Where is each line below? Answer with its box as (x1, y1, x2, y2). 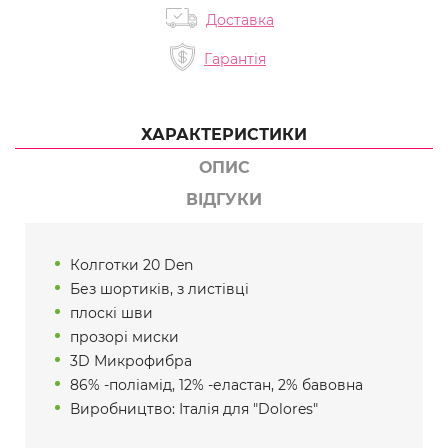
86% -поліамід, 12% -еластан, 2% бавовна (70, 376, 363, 394)
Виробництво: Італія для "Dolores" (70, 400, 318, 418)
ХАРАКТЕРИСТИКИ (141, 125, 307, 144)
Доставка (206, 11, 274, 29)
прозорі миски (70, 328, 179, 346)
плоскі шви (70, 304, 153, 322)
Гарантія (204, 50, 266, 68)
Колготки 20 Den (70, 256, 193, 274)
